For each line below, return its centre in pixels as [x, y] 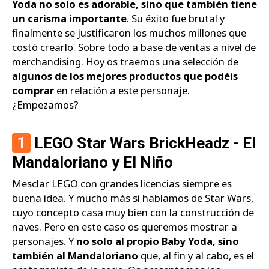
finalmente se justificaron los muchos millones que [129, 33]
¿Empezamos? [45, 105]
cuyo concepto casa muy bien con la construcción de [133, 212]
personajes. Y [44, 241]
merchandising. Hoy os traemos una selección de [125, 62]
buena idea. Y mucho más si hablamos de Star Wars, [133, 198]
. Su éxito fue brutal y [176, 19]
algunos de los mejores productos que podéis [125, 76]
